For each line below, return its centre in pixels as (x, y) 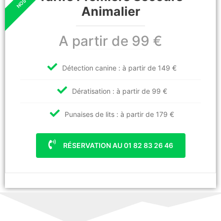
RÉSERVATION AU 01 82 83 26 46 (117, 146)
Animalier (110, 12)
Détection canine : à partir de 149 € (119, 68)
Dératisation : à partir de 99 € (119, 91)
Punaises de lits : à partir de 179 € (119, 114)
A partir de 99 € (110, 41)
